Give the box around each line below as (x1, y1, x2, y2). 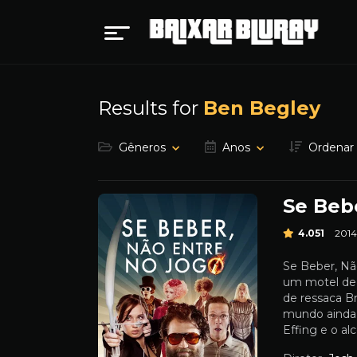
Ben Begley (203, 96, 320, 120)
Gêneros (119, 140, 166, 155)
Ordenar (308, 140, 354, 155)
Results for (98, 96, 203, 120)
